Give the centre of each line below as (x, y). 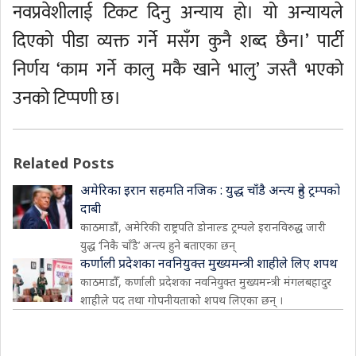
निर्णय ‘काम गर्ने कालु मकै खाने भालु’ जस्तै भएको (178, 70)
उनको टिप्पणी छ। (67, 99)
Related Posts (64, 163)
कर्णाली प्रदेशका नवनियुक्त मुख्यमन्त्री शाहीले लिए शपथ (209, 263)
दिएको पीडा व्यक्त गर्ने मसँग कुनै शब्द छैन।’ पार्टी (178, 41)
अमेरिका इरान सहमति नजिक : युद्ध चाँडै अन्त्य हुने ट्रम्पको (210, 190)
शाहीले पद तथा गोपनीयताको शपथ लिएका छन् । (182, 300)
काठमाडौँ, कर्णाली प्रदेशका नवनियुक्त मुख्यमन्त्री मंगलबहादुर (206, 282)
